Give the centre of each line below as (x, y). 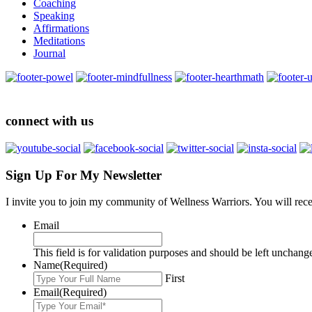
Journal (49, 53)
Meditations (59, 40)
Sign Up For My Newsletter (84, 175)
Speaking (54, 15)
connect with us (49, 121)
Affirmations (61, 28)
